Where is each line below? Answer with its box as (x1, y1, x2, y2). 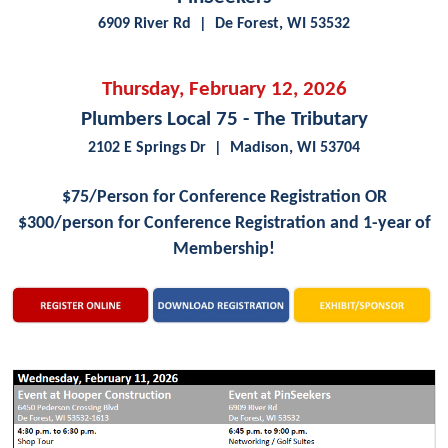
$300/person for (17, 213, 144, 233)
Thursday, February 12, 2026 (101, 78, 347, 100)
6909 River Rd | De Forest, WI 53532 (98, 15, 350, 32)
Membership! (173, 239, 275, 259)
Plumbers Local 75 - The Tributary (80, 108, 368, 130)
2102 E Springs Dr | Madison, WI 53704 (88, 139, 360, 156)
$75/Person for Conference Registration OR (61, 187, 387, 207)
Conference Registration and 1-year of (143, 213, 431, 233)
